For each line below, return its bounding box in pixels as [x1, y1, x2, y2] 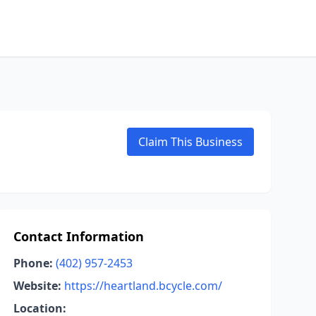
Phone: [13, 255, 53, 271]
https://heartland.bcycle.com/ [63, 278, 222, 293]
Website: [13, 278, 61, 293]
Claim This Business [138, 134, 243, 150]
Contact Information [13, 228, 144, 245]
